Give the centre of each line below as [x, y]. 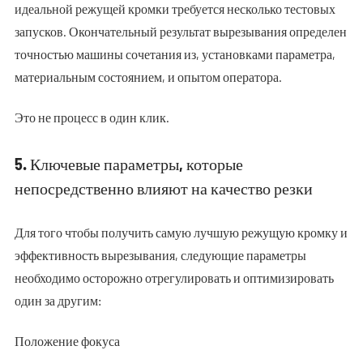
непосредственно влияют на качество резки [163, 188]
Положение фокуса [67, 341]
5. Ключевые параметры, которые [128, 164]
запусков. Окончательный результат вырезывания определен [180, 31]
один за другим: [58, 300]
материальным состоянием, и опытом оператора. [148, 77]
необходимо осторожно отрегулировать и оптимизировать [174, 278]
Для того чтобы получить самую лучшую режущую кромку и [181, 232]
